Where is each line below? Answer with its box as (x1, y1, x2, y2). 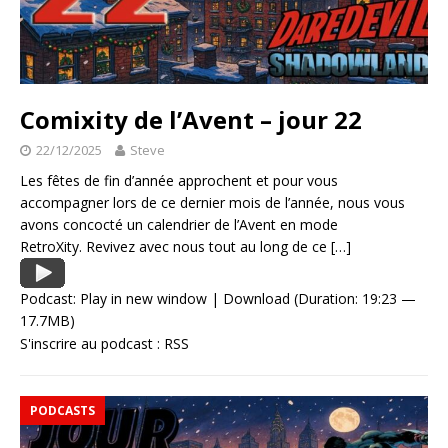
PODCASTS (30, 402, 95, 420)
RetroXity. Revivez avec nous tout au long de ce (20, 237, 331, 257)
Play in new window (80, 289, 207, 309)
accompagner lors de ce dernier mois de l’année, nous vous (20, 193, 405, 213)
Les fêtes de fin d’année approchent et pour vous (20, 171, 338, 191)
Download (223, 289, 290, 309)
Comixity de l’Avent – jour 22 (20, 103, 362, 137)
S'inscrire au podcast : (20, 334, 164, 354)
